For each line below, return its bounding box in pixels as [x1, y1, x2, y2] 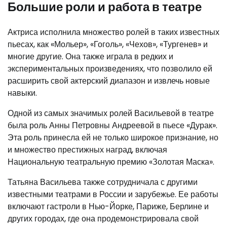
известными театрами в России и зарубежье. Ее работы [8, 188, 218, 201]
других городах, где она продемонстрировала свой [8, 213, 199, 225]
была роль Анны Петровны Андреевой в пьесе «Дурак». [8, 120, 217, 132]
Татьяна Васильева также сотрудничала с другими [8, 176, 198, 188]
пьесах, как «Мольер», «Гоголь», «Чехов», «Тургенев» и [8, 39, 208, 51]
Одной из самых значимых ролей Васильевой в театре [8, 107, 214, 120]
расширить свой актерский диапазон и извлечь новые [8, 75, 210, 87]
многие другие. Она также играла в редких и [8, 51, 173, 63]
